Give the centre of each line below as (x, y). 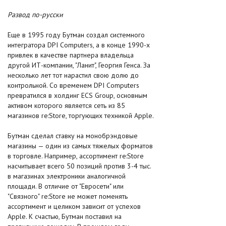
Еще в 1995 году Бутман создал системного (76, 35)
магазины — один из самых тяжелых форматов (80, 146)
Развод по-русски (35, 15)
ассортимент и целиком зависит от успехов (74, 206)
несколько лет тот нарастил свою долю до (73, 75)
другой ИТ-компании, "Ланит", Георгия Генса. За (79, 65)
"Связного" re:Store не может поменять (68, 196)
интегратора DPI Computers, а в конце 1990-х (79, 45)
